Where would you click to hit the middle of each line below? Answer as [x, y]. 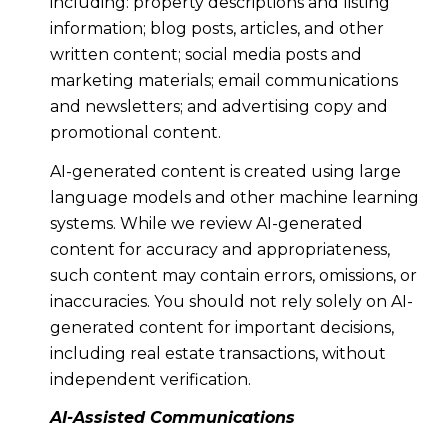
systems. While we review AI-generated [206, 223]
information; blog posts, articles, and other [216, 29]
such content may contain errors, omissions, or [233, 275]
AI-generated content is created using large [225, 171]
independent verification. [150, 379]
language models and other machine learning [234, 197]
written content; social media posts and [205, 55]
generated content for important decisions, [221, 327]
